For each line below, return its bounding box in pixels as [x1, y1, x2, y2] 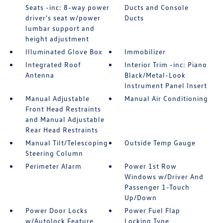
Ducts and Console [124, 3, 189, 12]
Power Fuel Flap [124, 206, 181, 215]
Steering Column [25, 149, 83, 158]
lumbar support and [25, 24, 95, 33]
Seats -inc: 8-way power [25, 3, 110, 12]
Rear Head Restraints [25, 125, 98, 134]
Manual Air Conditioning [124, 94, 209, 103]
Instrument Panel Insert [124, 81, 208, 90]
